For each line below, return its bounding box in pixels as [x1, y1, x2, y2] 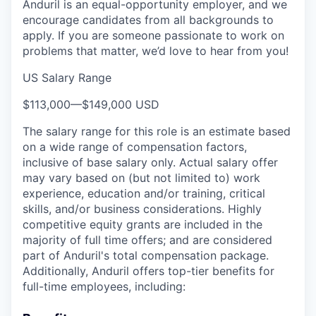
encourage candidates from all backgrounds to [23, 12, 274, 27]
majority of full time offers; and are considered [23, 232, 272, 247]
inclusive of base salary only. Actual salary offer [23, 154, 278, 169]
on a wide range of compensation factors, [23, 139, 247, 154]
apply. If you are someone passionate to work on [23, 28, 284, 42]
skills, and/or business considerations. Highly [23, 201, 262, 216]
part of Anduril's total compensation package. [23, 248, 269, 262]
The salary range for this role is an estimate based [23, 123, 291, 138]
